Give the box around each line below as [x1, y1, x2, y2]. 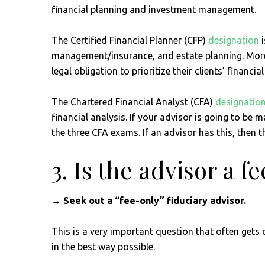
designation [208, 35, 259, 46]
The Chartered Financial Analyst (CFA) [51, 96, 215, 107]
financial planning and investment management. [51, 4, 256, 15]
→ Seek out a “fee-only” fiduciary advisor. [51, 195, 246, 206]
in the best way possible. [51, 241, 157, 252]
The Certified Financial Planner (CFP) [51, 35, 208, 46]
